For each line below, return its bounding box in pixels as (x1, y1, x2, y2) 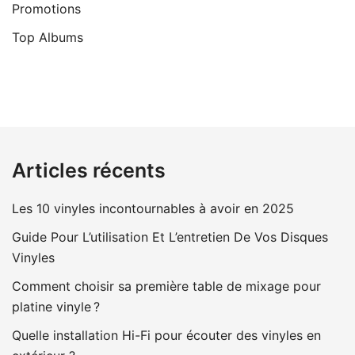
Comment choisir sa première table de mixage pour (12, 277, 321, 294)
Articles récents (12, 158, 166, 182)
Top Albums (12, 29, 83, 45)
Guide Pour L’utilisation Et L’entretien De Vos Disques (12, 228, 328, 245)
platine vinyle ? (12, 298, 100, 315)
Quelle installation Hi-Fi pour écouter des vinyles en (12, 326, 321, 343)
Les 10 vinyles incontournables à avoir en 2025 (12, 200, 294, 216)
